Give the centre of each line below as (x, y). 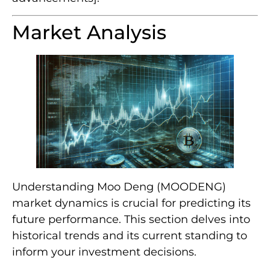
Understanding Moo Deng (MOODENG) (119, 187)
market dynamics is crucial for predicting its (131, 203)
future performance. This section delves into (131, 219)
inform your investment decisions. (104, 252)
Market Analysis (89, 33)
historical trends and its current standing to (130, 235)
